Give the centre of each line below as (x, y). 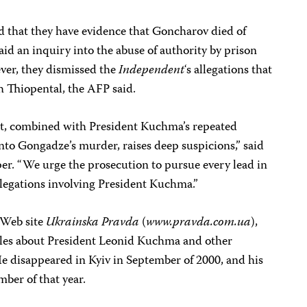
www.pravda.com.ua (199, 223)
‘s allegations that (229, 71)
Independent (152, 71)
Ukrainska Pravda (93, 223)
